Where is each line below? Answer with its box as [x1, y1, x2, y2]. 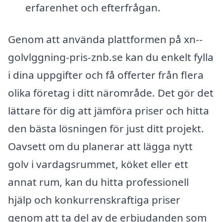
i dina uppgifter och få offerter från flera [8, 67, 204, 82]
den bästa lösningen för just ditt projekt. [8, 121, 204, 135]
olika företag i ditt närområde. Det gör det [8, 85, 214, 100]
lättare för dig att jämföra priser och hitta [8, 103, 209, 117]
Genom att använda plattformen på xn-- [8, 32, 203, 46]
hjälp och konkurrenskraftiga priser [8, 192, 180, 207]
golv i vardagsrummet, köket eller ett [8, 157, 188, 171]
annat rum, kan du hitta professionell [8, 174, 189, 189]
